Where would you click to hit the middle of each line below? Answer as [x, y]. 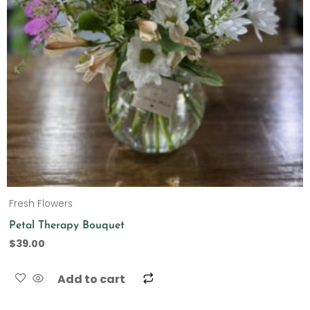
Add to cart [92, 280]
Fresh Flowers [41, 204]
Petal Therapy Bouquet [67, 225]
